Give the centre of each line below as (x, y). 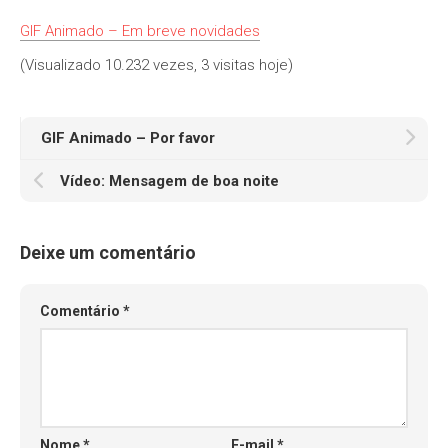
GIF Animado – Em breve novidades (140, 31)
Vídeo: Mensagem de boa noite (169, 181)
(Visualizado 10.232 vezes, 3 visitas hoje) (156, 65)
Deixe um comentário (108, 253)
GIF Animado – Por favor (128, 138)
